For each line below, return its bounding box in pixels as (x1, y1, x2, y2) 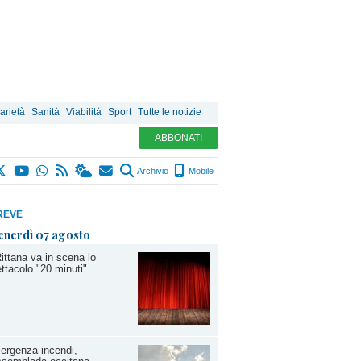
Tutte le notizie (138, 106, 201, 118)
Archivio (135, 166, 168, 176)
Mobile (186, 166, 214, 176)
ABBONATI (155, 132, 202, 143)
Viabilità (66, 106, 102, 118)
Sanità (31, 106, 60, 118)
